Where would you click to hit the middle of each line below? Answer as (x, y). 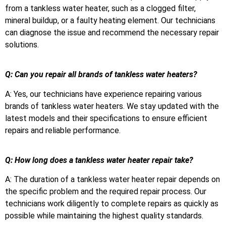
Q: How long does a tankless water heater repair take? (99, 160)
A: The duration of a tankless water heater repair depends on (112, 180)
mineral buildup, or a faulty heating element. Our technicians (110, 21)
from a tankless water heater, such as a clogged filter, (100, 9)
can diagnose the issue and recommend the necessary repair (112, 33)
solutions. (22, 45)
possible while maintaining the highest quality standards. (104, 216)
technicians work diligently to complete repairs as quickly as (112, 204)
